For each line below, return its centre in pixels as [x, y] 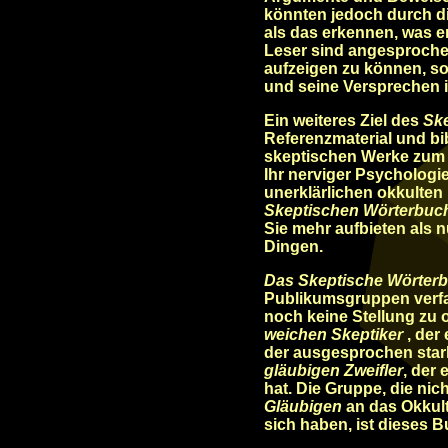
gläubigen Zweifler [333, 370]
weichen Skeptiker [333, 334]
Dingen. [293, 246]
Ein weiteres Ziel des [343, 120]
